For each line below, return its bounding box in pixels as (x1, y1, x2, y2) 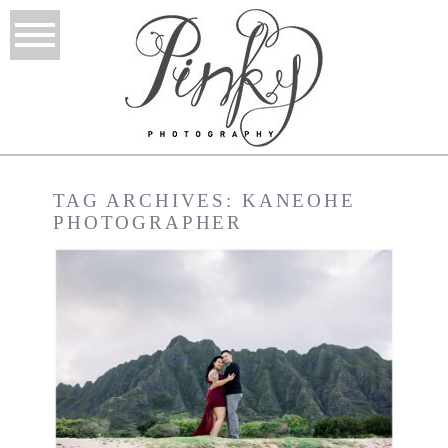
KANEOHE (241, 190, 356, 212)
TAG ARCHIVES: (52, 190, 242, 212)
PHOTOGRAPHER (52, 212, 244, 234)
